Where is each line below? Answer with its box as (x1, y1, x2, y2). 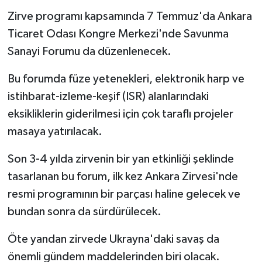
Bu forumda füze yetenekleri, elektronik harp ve (7, 73, 244, 85)
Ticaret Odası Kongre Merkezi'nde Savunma (7, 27, 229, 40)
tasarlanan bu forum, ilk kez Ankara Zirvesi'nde (7, 170, 238, 182)
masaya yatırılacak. (7, 125, 102, 137)
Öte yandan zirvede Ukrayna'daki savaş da (7, 233, 219, 245)
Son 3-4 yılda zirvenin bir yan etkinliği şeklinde (7, 153, 234, 165)
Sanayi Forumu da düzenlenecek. (7, 45, 171, 57)
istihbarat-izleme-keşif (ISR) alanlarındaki (7, 90, 209, 102)
